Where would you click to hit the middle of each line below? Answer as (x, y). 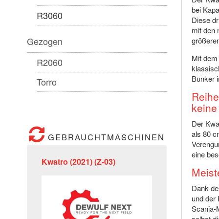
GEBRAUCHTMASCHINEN (107, 137)
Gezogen (45, 41)
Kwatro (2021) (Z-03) (79, 162)
